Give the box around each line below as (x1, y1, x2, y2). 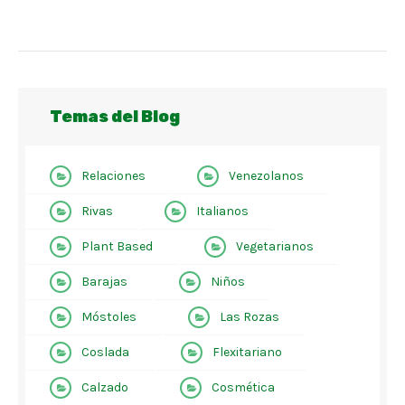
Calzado (81, 380, 128, 396)
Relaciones (81, 168, 146, 184)
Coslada (81, 344, 129, 361)
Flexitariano (212, 344, 282, 361)
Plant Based (81, 239, 153, 255)
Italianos (196, 203, 249, 220)
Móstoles (81, 309, 137, 325)
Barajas (81, 274, 127, 290)
